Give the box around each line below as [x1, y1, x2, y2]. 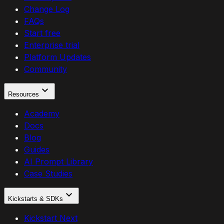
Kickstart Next [24, 212, 77, 223]
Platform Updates [24, 51, 91, 62]
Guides [24, 144, 49, 154]
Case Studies [24, 168, 72, 178]
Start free [24, 27, 60, 38]
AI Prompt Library [24, 156, 93, 166]
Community [24, 63, 67, 74]
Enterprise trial [24, 39, 79, 50]
